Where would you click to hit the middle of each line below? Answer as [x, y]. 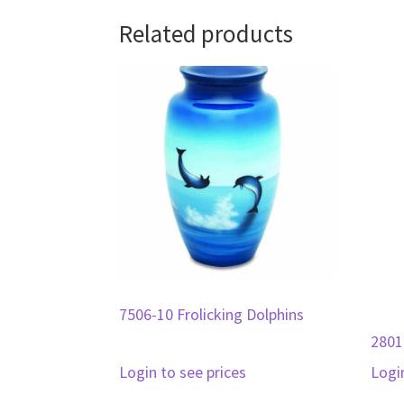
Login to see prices [183, 372]
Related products [206, 34]
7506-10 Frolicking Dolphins [211, 315]
